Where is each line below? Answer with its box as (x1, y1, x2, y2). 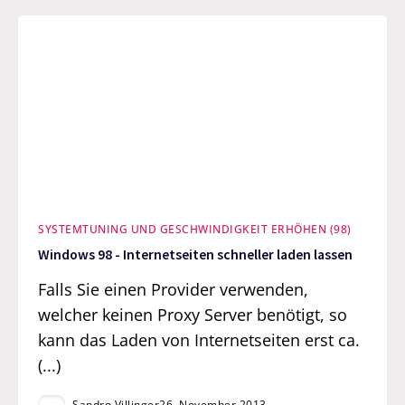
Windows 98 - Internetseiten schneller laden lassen (38, 246, 353, 264)
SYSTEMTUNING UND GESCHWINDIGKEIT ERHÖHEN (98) (38, 221, 352, 237)
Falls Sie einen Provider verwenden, (38, 278, 309, 300)
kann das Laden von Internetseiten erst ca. (38, 328, 361, 351)
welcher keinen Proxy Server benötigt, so (38, 303, 348, 325)
